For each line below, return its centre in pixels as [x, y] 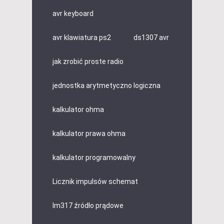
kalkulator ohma [78, 110]
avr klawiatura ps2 [82, 38]
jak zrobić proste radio [88, 62]
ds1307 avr [151, 38]
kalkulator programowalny [94, 158]
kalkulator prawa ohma [89, 134]
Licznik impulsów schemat [95, 182]
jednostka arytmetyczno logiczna [106, 86]
